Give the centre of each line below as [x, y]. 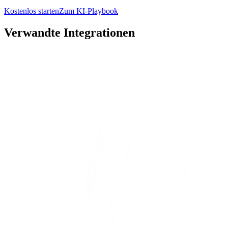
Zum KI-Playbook [89, 11]
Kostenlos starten [32, 11]
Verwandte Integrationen [69, 33]
